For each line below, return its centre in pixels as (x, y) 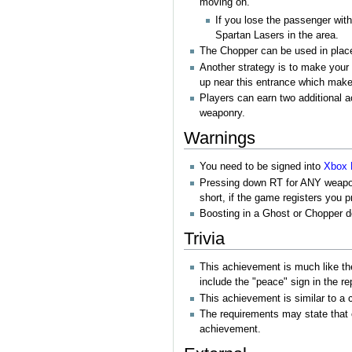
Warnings (219, 138)
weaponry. (222, 113)
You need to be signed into (262, 167)
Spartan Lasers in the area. (277, 36)
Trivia (204, 239)
